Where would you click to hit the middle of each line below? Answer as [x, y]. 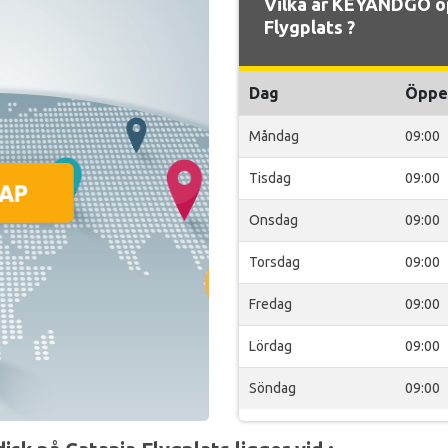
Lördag [270, 346]
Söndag [272, 388]
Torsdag [274, 262]
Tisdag [270, 178]
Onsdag [273, 220]
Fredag [270, 304]
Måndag [274, 136]
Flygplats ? [309, 27]
